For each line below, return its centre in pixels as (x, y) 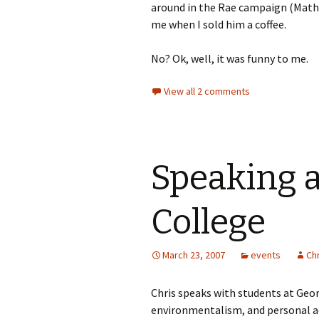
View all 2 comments (207, 91)
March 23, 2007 (194, 255)
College (208, 222)
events (266, 255)
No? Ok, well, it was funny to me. (230, 58)
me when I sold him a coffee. (219, 24)
